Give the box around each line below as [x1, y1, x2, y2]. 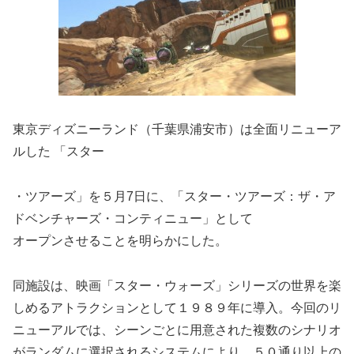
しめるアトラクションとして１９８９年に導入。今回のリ [13, 300, 341, 314]
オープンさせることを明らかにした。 [13, 233, 228, 247]
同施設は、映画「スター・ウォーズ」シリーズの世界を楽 [13, 278, 341, 292]
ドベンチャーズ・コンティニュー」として [13, 211, 253, 225]
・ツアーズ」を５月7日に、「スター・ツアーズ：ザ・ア [13, 189, 336, 203]
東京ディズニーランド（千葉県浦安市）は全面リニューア [13, 122, 341, 137]
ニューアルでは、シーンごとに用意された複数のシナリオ [13, 322, 341, 337]
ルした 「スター [13, 145, 104, 159]
